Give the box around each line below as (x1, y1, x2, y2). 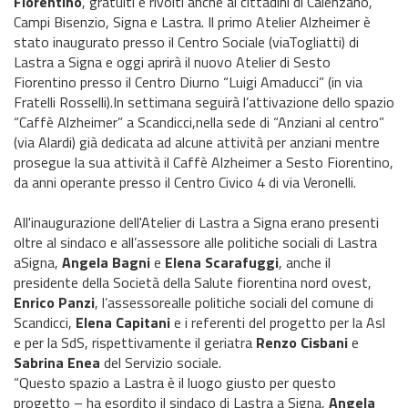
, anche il (279, 251, 331, 273)
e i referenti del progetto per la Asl (170, 311, 385, 333)
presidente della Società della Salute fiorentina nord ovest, (14, 271, 372, 293)
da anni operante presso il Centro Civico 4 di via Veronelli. (14, 171, 356, 193)
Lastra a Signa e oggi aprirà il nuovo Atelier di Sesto (14, 51, 331, 73)
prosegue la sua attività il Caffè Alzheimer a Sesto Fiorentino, (14, 151, 393, 173)
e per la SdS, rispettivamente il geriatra (14, 331, 256, 353)
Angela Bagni (62, 251, 150, 273)
